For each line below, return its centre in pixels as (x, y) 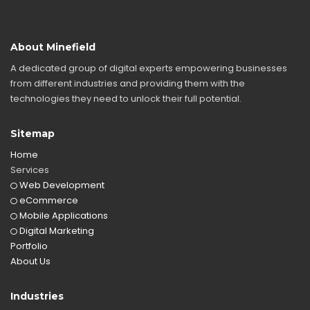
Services (30, 170)
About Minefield (53, 47)
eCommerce (48, 200)
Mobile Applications (63, 216)
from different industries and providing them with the (128, 83)
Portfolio (29, 246)
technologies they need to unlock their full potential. (126, 99)
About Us (30, 261)
